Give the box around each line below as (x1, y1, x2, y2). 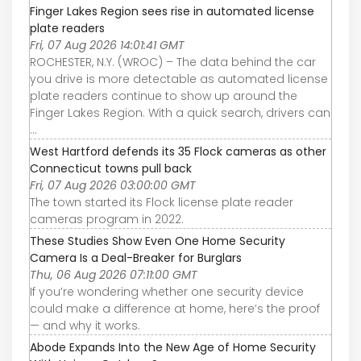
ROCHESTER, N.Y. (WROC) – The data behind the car (30, 53, 316, 70)
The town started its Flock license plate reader (30, 193, 293, 210)
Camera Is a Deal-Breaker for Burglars (30, 249, 242, 266)
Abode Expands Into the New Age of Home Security (30, 338, 316, 355)
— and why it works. (30, 317, 140, 334)
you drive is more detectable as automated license (30, 70, 328, 87)
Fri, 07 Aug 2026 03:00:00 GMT (30, 176, 196, 193)
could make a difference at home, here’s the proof (30, 300, 320, 317)
